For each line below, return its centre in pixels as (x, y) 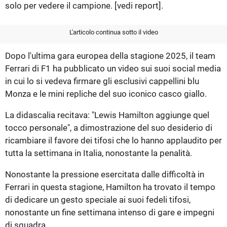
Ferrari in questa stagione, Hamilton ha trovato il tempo (110, 187)
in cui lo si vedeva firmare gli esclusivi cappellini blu (102, 81)
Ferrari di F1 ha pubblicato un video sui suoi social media (113, 68)
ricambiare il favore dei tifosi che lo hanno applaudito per (113, 140)
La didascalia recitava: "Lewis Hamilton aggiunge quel (107, 115)
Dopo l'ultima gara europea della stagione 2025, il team (110, 55)
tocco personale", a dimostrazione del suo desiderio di (109, 127)
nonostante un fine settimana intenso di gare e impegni (110, 212)
